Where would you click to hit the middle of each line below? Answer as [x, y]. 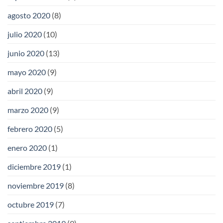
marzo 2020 [28, 110]
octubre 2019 [31, 204]
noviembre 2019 [36, 185]
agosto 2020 [29, 15]
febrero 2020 [30, 128]
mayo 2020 [27, 72]
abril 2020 [25, 91]
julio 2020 [25, 34]
